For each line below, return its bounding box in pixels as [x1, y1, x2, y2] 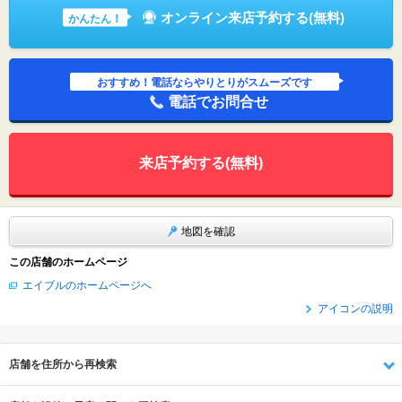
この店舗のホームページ [9, 257, 127, 267]
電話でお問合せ [168, 93, 269, 109]
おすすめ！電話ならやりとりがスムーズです [97, 75, 313, 89]
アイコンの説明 [318, 303, 393, 314]
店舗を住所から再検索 [9, 358, 117, 371]
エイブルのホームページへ [22, 280, 152, 291]
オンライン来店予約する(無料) [160, 9, 345, 25]
